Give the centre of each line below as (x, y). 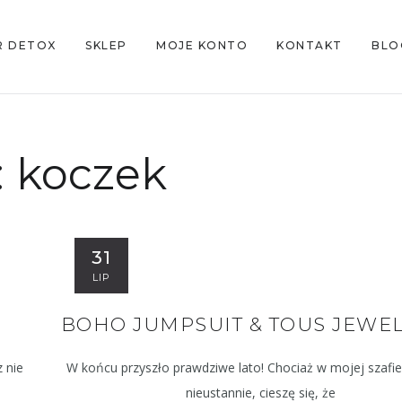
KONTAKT (310, 45)
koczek (91, 174)
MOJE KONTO (202, 45)
